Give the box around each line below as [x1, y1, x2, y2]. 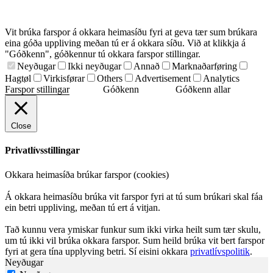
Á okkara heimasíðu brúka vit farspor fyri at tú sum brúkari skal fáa [5, 191, 263, 202]
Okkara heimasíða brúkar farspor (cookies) [5, 169, 169, 180]
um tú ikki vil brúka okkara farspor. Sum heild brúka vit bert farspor [5, 235, 264, 246]
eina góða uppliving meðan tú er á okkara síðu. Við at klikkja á [5, 38, 246, 49]
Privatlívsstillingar [5, 145, 80, 156]
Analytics [203, 73, 239, 84]
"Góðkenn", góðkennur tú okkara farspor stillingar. [5, 49, 200, 60]
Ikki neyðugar [68, 61, 121, 72]
